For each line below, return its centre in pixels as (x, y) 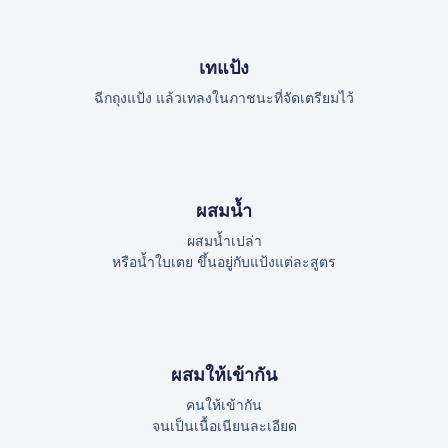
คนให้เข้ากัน (224, 405)
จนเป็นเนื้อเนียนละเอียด (224, 426)
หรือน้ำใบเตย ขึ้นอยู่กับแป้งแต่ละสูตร (224, 261)
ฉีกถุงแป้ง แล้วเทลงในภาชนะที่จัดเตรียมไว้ (224, 97)
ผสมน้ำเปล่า (224, 240)
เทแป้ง (224, 67)
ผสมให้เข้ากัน (224, 375)
